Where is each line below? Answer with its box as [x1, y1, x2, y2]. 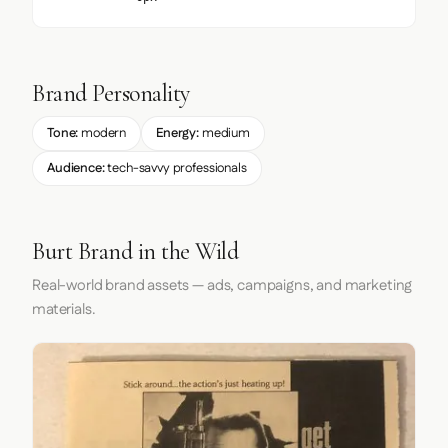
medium [198, 124, 250, 143]
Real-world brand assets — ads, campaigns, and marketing [32, 274, 413, 296]
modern [78, 124, 127, 143]
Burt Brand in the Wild [32, 236, 239, 266]
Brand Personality [32, 79, 190, 108]
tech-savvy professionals [104, 159, 247, 178]
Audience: [47, 159, 105, 178]
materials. [32, 298, 96, 320]
